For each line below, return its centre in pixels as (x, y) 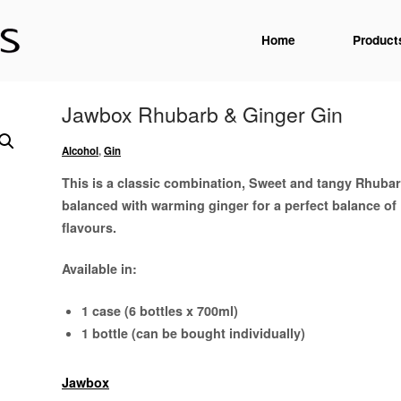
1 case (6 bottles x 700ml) (159, 310)
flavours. (89, 227)
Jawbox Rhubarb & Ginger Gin (202, 114)
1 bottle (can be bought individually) (193, 333)
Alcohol (80, 151)
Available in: (99, 269)
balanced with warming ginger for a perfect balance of (229, 205)
